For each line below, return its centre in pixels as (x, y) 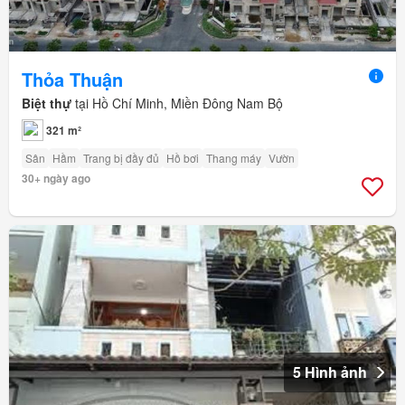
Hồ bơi (183, 157)
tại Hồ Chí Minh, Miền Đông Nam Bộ (177, 103)
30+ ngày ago (56, 178)
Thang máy (234, 157)
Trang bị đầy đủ (121, 157)
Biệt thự (47, 103)
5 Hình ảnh (330, 372)
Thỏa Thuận (72, 79)
